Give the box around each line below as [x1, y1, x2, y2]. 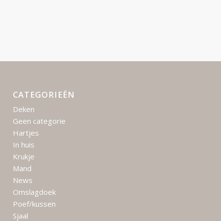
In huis [13, 140, 35, 150]
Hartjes [13, 128, 39, 138]
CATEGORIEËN [13, 89, 75, 101]
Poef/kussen [13, 199, 56, 209]
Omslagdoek [13, 187, 56, 197]
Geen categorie [13, 116, 66, 126]
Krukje [13, 151, 35, 162]
